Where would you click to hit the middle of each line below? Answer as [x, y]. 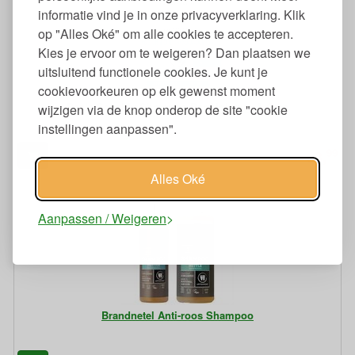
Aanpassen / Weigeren [102, 218]
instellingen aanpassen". [107, 128]
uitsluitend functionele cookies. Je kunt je [153, 71]
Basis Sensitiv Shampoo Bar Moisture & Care [177, 107]
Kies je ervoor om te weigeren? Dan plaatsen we [174, 52]
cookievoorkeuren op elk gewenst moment [157, 90]
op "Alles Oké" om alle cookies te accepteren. [166, 33]
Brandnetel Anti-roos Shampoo [177, 315]
